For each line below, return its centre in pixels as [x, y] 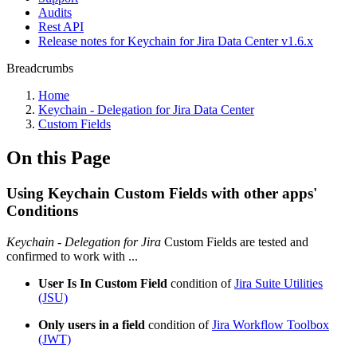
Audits [55, 12]
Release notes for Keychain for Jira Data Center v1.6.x [176, 41]
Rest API [61, 27]
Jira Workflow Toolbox [271, 324]
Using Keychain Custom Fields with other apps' [162, 193]
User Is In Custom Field [103, 283]
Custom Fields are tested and [235, 241]
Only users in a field [92, 324]
